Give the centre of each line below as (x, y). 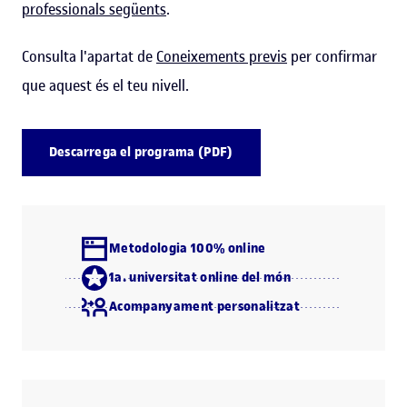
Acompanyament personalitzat (204, 307)
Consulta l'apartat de (89, 57)
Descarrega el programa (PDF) (141, 153)
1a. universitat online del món (200, 278)
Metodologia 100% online (188, 249)
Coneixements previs (222, 57)
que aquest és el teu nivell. (105, 86)
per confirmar (332, 57)
